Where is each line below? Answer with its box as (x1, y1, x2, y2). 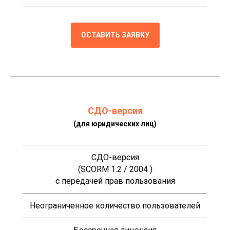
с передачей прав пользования (55, 176, 175, 186)
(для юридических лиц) (73, 120, 157, 128)
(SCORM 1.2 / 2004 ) (78, 164, 152, 175)
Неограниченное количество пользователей (30, 201, 200, 211)
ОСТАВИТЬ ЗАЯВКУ (81, 31, 149, 40)
